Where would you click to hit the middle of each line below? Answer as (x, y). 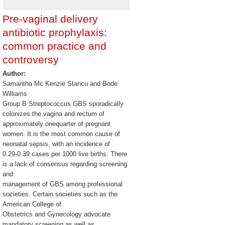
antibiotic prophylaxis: (55, 32)
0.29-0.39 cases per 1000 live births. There (65, 154)
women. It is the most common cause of (61, 134)
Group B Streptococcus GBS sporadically (63, 104)
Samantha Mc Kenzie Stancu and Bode (60, 84)
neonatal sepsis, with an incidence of (56, 144)
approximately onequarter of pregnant (57, 124)
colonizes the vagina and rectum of (53, 114)
